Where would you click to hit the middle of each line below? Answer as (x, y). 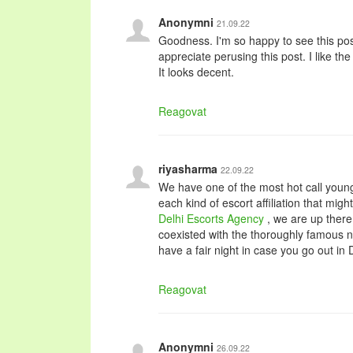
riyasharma (190, 169)
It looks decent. (196, 72)
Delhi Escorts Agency (213, 218)
